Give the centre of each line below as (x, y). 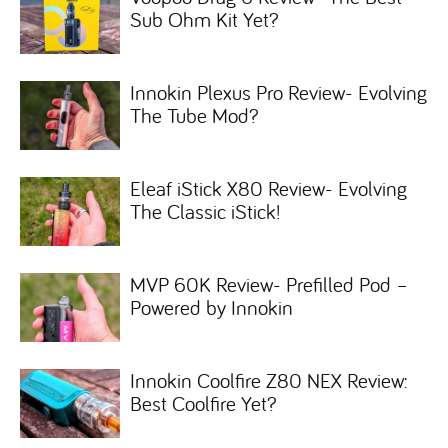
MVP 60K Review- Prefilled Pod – (269, 284)
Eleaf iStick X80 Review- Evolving (268, 188)
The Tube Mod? (194, 115)
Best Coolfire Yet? (203, 403)
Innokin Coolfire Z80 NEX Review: (268, 380)
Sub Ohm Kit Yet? (204, 19)
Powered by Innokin (211, 307)
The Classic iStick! (205, 211)
